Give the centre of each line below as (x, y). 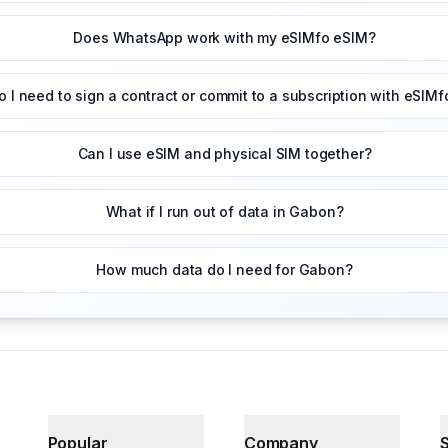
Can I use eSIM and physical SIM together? (224, 154)
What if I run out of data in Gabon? (224, 212)
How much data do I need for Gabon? (224, 270)
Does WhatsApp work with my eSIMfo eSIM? (224, 38)
